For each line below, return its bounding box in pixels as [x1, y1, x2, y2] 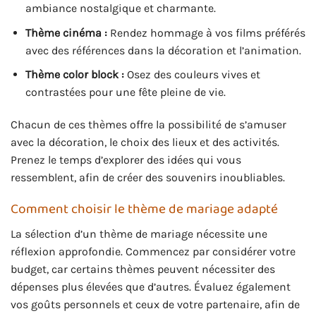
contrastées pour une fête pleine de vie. [25, 85, 226, 99]
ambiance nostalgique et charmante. [25, 1, 216, 16]
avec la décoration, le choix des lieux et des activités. [11, 135, 279, 150]
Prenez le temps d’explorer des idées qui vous [11, 153, 241, 167]
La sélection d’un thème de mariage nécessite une [11, 226, 267, 241]
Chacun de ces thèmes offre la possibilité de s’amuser [11, 118, 286, 132]
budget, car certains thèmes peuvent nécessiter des [11, 262, 275, 276]
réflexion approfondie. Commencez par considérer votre [11, 244, 296, 258]
